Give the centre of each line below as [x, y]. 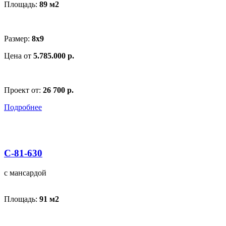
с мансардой [25, 173]
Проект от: [23, 90]
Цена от [19, 56]
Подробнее [23, 107]
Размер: [18, 39]
